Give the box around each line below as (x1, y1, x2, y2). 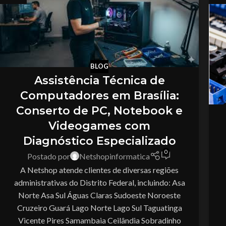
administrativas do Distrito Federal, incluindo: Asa (14, 177, 185, 187)
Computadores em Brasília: (20, 88, 179, 102)
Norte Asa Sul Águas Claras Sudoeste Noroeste (18, 190, 181, 200)
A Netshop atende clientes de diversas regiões (20, 164, 179, 175)
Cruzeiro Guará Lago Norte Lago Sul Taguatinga (17, 202, 182, 212)
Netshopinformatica (79, 151, 150, 161)
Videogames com (48, 119, 150, 133)
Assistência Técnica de (34, 73, 165, 87)
